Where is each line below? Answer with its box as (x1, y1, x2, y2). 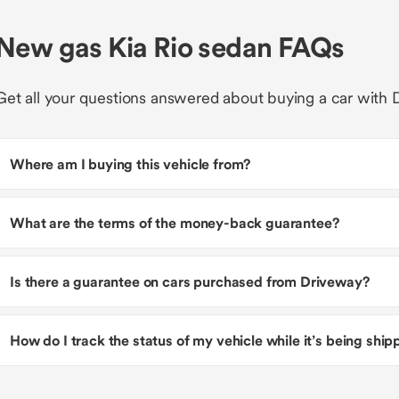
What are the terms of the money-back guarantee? (10, 214, 339, 232)
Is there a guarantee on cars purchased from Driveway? (10, 273, 370, 290)
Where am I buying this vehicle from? (10, 155, 251, 173)
